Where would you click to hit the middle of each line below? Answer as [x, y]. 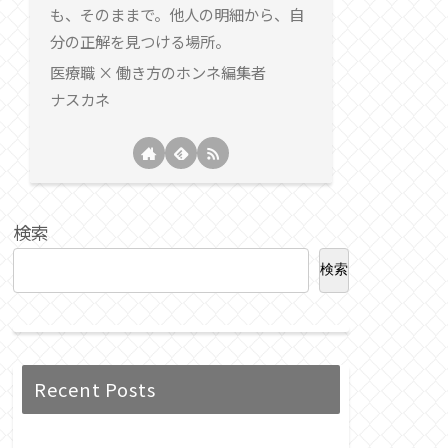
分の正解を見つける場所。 [139, 40]
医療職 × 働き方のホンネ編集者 [157, 72]
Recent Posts [95, 388]
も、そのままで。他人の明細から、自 [176, 13]
